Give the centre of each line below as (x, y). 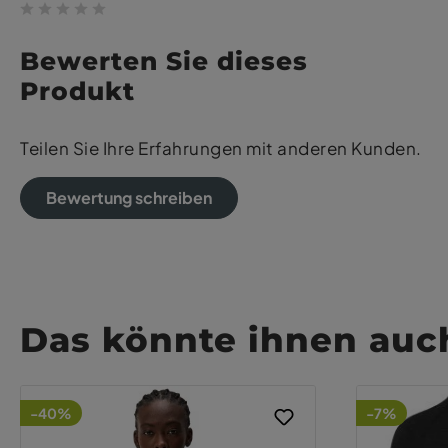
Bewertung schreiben (129, 198)
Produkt (77, 91)
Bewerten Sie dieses (164, 61)
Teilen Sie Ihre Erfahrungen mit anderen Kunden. (221, 149)
